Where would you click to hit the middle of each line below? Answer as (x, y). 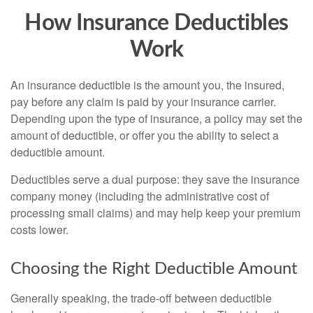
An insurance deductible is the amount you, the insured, (147, 85)
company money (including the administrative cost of (140, 196)
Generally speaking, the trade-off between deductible (141, 298)
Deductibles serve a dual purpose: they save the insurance (155, 179)
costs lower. (39, 230)
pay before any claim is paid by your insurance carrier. (143, 102)
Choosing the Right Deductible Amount (154, 269)
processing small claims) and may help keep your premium (155, 213)
